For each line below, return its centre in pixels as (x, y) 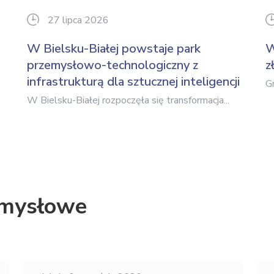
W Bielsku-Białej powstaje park (114, 49)
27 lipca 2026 (78, 20)
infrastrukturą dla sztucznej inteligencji (133, 82)
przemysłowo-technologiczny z (113, 65)
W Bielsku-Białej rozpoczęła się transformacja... (128, 100)
